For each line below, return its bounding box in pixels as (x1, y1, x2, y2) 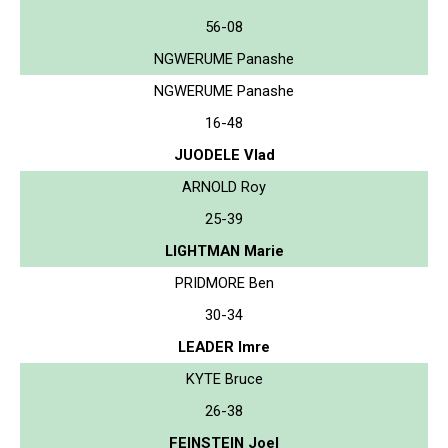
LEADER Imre (178, 337, 270, 356)
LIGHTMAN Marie (164, 241, 284, 260)
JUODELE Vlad (173, 145, 275, 164)
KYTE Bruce (185, 369, 263, 388)
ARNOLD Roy (182, 177, 266, 196)
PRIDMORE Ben (174, 273, 274, 292)
